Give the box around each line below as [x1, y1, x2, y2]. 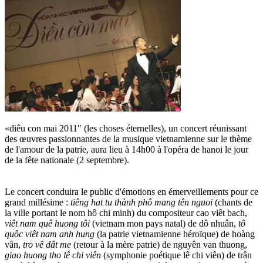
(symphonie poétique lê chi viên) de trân [103, 249, 252, 260]
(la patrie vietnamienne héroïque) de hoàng [97, 228, 255, 239]
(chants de [215, 197, 252, 207]
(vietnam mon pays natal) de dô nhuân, [92, 218, 238, 228]
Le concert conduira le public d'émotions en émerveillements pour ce [5, 186, 258, 197]
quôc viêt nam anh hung [5, 228, 97, 239]
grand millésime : [5, 197, 70, 207]
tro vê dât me [23, 239, 73, 249]
